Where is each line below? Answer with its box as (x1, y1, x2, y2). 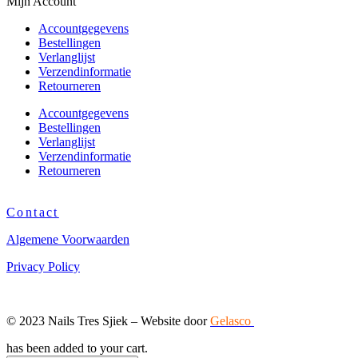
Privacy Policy (6, 260, 80, 274)
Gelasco (210, 314, 254, 328)
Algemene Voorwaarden (6, 233, 129, 247)
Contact (6, 205, 59, 220)
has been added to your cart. (6, 341, 148, 356)
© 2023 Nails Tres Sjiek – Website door (6, 314, 210, 328)
